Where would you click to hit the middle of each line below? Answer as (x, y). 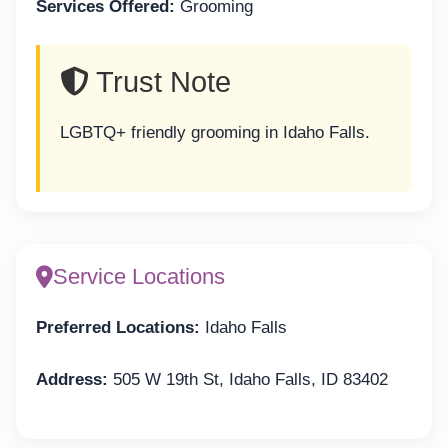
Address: (72, 380)
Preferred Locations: (118, 327)
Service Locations (139, 276)
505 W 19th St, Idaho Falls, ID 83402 (248, 380)
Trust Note (160, 82)
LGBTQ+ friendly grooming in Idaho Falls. (215, 133)
